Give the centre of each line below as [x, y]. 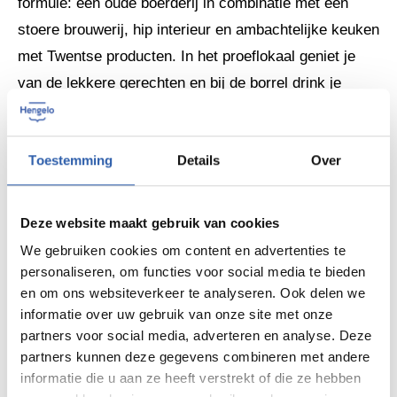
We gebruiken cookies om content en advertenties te [183, 251]
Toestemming [71, 160]
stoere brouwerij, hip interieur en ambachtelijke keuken [198, 29]
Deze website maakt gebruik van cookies [150, 222]
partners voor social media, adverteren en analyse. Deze [196, 336]
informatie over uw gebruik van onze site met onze [177, 315]
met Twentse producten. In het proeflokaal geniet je [187, 56]
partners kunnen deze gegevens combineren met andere [195, 357]
